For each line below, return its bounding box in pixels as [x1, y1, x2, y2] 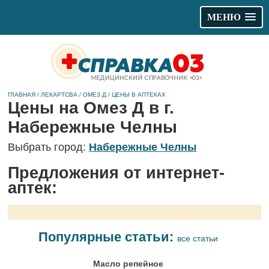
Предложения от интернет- [8, 164, 225, 182]
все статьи [177, 234, 220, 243]
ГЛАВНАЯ [8, 91, 36, 98]
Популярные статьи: [38, 229, 177, 244]
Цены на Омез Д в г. [8, 98, 175, 117]
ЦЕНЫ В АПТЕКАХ [112, 91, 166, 98]
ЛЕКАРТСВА [41, 91, 78, 98]
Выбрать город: [8, 141, 89, 153]
